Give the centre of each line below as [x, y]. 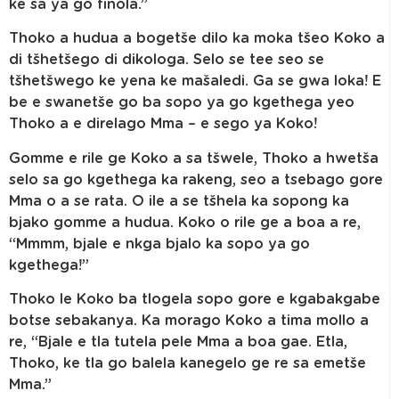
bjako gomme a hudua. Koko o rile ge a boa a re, [185, 222]
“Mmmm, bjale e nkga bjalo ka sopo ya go [159, 244]
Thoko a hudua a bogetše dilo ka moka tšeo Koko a [197, 39]
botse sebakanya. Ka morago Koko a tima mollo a [189, 321]
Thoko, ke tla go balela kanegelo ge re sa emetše [187, 364]
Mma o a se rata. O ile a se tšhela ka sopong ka [179, 201]
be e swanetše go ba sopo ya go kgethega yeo [182, 103]
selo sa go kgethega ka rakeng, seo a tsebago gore [196, 179]
